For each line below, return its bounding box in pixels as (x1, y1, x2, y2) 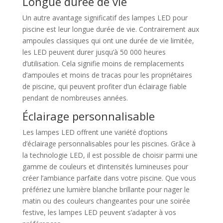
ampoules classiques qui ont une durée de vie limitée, (22, 35, 194, 45)
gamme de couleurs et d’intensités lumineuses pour (22, 161, 188, 171)
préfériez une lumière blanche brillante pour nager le (22, 184, 190, 194)
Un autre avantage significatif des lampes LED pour (22, 12, 188, 22)
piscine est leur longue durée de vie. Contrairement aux (22, 24, 199, 34)
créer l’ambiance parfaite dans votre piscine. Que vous (22, 173, 196, 183)
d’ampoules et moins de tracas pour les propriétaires (22, 70, 192, 80)
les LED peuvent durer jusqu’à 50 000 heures (22, 47, 166, 57)
